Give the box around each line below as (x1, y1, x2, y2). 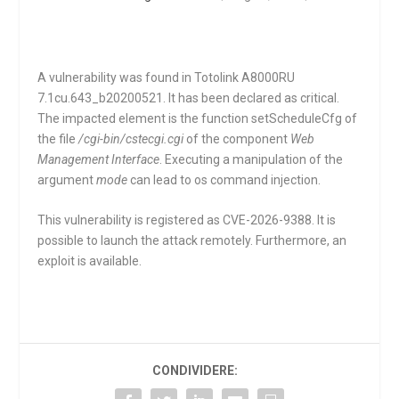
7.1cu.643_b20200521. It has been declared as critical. (37, 91, 340, 105)
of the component (183, 132, 291, 146)
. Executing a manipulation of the (159, 152, 344, 167)
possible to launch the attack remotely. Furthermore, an (37, 233, 347, 248)
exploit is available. (37, 254, 142, 269)
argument (37, 173, 97, 187)
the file (37, 132, 79, 146)
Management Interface (37, 152, 160, 167)
